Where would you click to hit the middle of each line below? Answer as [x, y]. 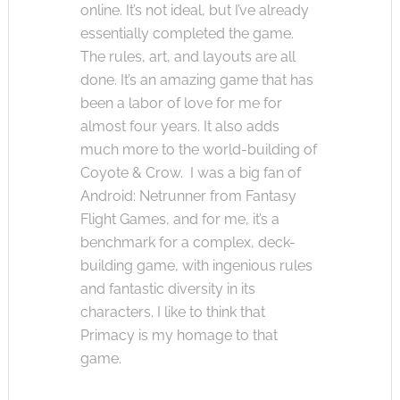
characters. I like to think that [172, 312]
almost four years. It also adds [179, 126]
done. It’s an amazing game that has [196, 79]
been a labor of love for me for [181, 103]
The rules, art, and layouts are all [187, 56]
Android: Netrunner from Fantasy [188, 196]
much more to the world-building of [198, 149]
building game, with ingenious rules [196, 265]
